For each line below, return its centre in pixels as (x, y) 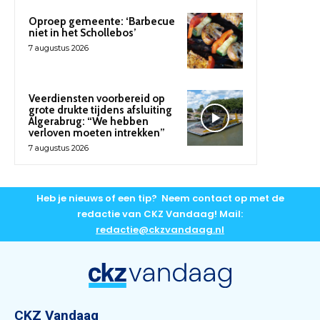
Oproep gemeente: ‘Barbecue (102, 22)
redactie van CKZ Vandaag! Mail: (160, 214)
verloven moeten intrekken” (97, 133)
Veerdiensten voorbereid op (97, 99)
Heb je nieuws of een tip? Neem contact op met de (160, 199)
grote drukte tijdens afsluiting (100, 110)
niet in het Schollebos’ (82, 33)
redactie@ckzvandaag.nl (160, 230)
